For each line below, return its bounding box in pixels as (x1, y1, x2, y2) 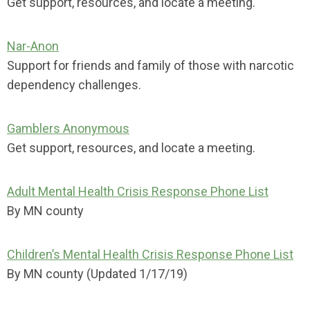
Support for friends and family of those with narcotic (7, 58, 294, 73)
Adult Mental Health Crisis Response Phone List (7, 184, 268, 199)
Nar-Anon (7, 39, 59, 53)
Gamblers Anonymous (7, 121, 129, 136)
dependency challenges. (7, 77, 141, 92)
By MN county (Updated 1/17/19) (7, 266, 188, 281)
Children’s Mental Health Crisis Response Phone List (7, 247, 293, 262)
